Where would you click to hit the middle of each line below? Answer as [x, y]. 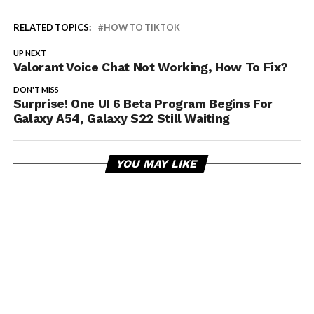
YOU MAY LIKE [157, 163]
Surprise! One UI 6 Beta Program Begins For [143, 103]
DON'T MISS [36, 89]
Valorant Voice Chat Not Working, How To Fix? [150, 67]
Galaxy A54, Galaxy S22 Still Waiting [121, 118]
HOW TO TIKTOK [142, 27]
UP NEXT [29, 53]
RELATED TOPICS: [52, 27]
